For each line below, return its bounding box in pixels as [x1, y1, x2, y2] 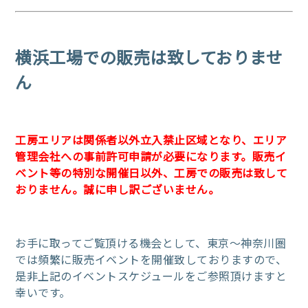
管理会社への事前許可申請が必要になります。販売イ [15, 147, 287, 164]
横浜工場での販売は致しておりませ [15, 44, 283, 69]
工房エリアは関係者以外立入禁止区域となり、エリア [15, 131, 287, 148]
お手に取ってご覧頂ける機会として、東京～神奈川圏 [15, 234, 287, 251]
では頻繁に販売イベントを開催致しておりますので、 [15, 250, 287, 267]
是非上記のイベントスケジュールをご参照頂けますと [15, 267, 287, 284]
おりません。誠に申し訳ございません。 [15, 180, 220, 197]
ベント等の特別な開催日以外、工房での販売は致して [15, 164, 288, 181]
